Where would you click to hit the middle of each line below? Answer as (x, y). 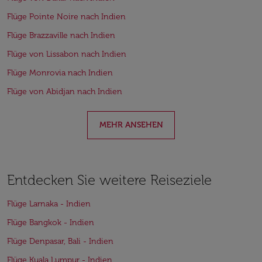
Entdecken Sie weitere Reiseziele (109, 180)
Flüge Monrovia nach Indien (60, 73)
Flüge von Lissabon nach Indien (67, 54)
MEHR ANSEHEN (131, 125)
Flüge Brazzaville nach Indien (61, 35)
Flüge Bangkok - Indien (51, 223)
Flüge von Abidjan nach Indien (65, 92)
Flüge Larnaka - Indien (49, 204)
